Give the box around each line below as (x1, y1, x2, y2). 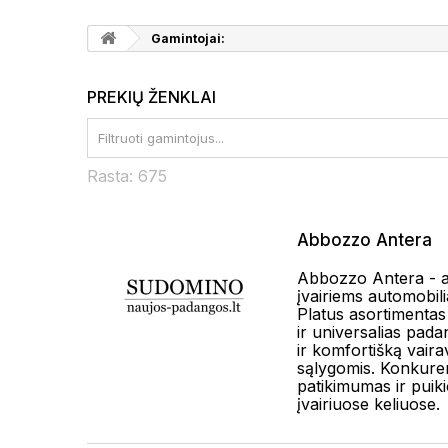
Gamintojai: (148, 31, 225, 46)
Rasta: (87, 166, 138, 186)
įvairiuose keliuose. (297, 394, 440, 414)
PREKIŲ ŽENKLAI (87, 87, 216, 107)
